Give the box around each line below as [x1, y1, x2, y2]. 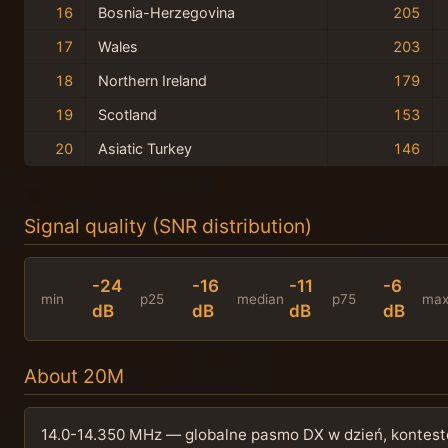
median [237, 291, 285, 307]
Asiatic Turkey [98, 139, 192, 157]
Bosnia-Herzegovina [98, 3, 235, 21]
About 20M [24, 364, 124, 388]
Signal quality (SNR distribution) [24, 214, 312, 238]
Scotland [98, 105, 157, 123]
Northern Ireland [98, 71, 207, 89]
